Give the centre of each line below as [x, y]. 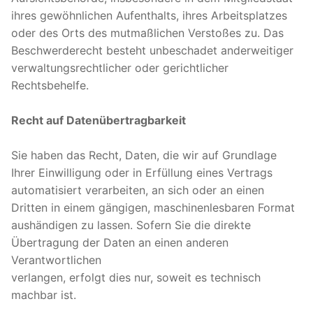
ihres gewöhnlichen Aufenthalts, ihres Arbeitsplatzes [149, 15]
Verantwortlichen [56, 260]
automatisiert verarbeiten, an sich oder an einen [138, 190]
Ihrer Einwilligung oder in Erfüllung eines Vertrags [142, 172]
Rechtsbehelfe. [50, 85]
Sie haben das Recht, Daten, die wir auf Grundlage [144, 155]
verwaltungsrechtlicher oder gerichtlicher [120, 67]
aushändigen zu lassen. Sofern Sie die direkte [131, 225]
